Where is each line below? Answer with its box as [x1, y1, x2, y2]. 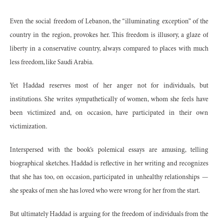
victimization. [10, 124, 47, 131]
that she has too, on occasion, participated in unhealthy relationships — [10, 174, 208, 182]
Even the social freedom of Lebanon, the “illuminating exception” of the [10, 18, 208, 26]
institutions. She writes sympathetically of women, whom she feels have [10, 96, 208, 104]
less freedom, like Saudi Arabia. [10, 59, 93, 67]
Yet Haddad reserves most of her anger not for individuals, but [10, 83, 208, 90]
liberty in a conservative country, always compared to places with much [10, 46, 208, 53]
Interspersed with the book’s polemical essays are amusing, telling [10, 147, 208, 154]
